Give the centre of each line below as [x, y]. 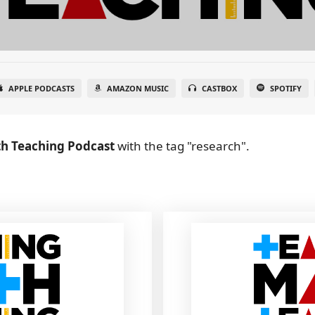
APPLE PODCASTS [41, 88]
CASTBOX [219, 88]
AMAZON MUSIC [137, 88]
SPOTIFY [285, 88]
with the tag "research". [182, 146]
